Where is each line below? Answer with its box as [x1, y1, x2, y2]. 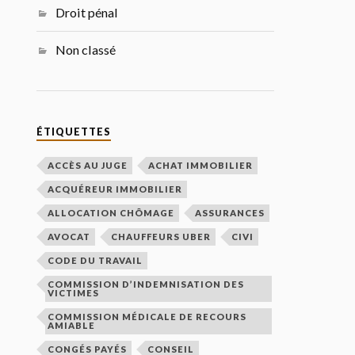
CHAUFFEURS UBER [111, 231, 212, 242]
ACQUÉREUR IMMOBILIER [48, 184, 183, 195]
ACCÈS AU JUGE [48, 160, 128, 171]
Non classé [55, 42, 116, 58]
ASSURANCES [195, 208, 265, 219]
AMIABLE [48, 320, 96, 331]
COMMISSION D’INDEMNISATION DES [48, 279, 245, 290]
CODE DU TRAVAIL [48, 255, 143, 266]
